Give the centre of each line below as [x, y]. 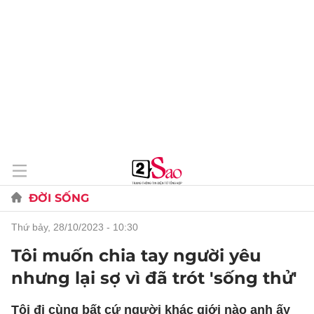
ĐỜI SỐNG [59, 198]
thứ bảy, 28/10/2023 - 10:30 [78, 227]
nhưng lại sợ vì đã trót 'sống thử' [154, 278]
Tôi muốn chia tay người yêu [136, 255]
